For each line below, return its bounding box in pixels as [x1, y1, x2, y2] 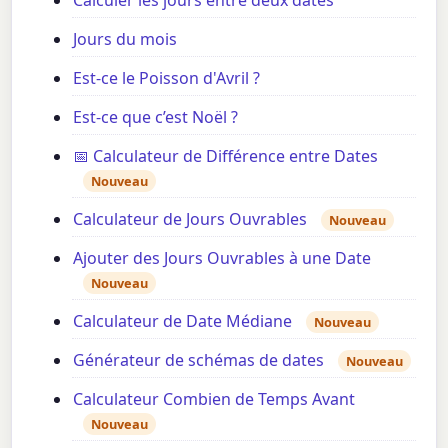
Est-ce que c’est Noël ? [73, 105, 239, 128]
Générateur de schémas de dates [73, 348, 325, 371]
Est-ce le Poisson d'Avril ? [73, 66, 261, 89]
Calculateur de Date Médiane [73, 309, 293, 332]
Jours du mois [73, 27, 178, 50]
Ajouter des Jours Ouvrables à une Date [73, 246, 372, 269]
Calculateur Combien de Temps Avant [73, 387, 356, 410]
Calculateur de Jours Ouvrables [73, 207, 308, 230]
